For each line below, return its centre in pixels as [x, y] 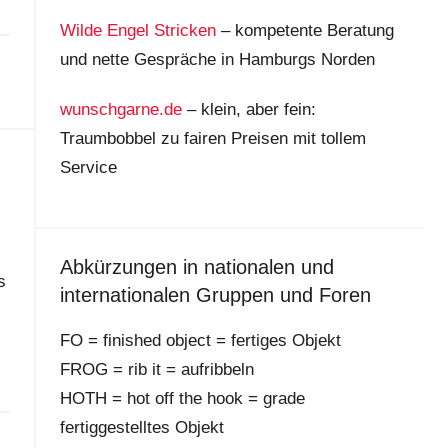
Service [88, 168]
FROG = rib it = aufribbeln [156, 370]
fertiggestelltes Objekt [141, 428]
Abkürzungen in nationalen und [196, 267]
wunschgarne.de [120, 110]
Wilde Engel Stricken [137, 30]
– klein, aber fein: [248, 110]
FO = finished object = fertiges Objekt [200, 341]
